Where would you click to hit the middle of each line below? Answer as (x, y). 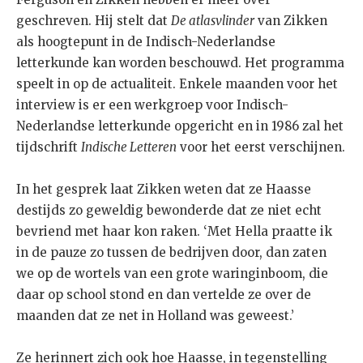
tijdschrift (49, 147)
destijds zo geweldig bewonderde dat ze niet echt (169, 210)
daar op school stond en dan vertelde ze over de (164, 294)
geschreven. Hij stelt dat (94, 20)
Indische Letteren (129, 147)
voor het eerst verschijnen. (261, 147)
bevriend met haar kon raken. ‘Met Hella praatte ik (174, 231)
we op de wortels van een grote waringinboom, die (172, 273)
